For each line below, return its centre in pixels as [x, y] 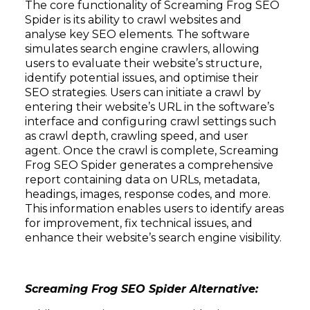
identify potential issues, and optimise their [142, 78]
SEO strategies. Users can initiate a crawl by [143, 92]
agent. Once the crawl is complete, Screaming [152, 151]
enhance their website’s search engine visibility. [153, 238]
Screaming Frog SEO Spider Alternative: [142, 289]
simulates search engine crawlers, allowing [142, 49]
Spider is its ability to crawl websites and [133, 20]
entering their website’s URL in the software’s [149, 107]
